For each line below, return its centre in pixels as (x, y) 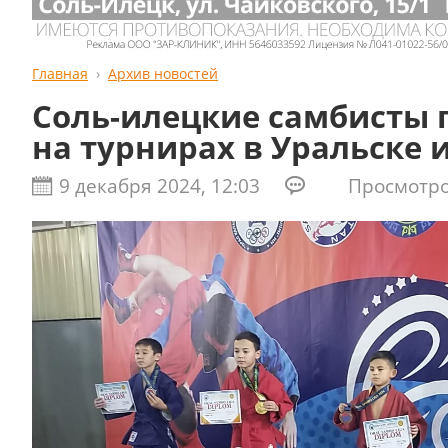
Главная (60, 73)
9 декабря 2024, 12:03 (159, 185)
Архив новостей (163, 73)
